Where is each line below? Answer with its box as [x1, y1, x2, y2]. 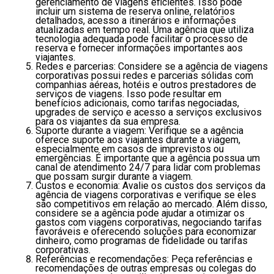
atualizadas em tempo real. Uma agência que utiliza [35, 23, 254, 35]
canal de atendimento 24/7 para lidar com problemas [35, 161, 261, 173]
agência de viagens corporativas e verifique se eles [35, 188, 256, 201]
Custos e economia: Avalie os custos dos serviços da [35, 179, 265, 191]
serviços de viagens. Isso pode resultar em [35, 87, 221, 100]
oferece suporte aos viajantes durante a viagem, [35, 133, 240, 146]
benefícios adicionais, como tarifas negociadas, [35, 97, 239, 109]
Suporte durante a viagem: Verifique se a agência [35, 124, 243, 136]
